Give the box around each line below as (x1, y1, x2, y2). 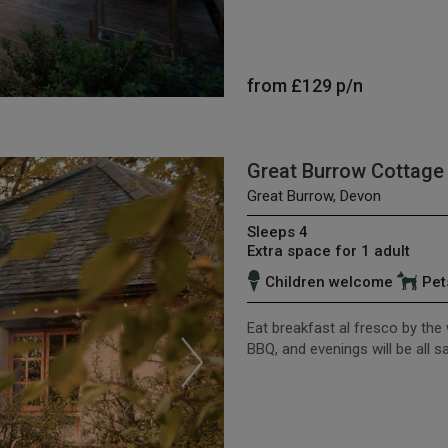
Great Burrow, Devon (246, 186, 381, 205)
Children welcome (264, 272, 393, 291)
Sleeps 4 (246, 222, 308, 241)
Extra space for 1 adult (246, 241, 410, 260)
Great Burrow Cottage (246, 158, 444, 183)
